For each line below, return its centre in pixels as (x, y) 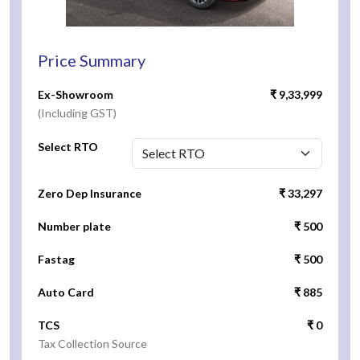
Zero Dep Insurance (90, 194)
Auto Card (66, 292)
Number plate (74, 227)
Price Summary (92, 61)
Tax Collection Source (92, 344)
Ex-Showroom (76, 95)
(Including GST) (77, 113)
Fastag (56, 260)
